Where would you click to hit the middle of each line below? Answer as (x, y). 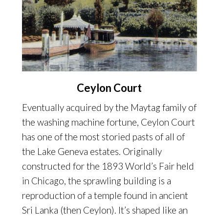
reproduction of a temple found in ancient (105, 195)
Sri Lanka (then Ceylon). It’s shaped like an (105, 210)
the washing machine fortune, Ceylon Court (108, 122)
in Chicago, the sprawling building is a (96, 180)
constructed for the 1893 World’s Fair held (108, 166)
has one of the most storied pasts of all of (103, 136)
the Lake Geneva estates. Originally (92, 151)
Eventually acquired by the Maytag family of (109, 107)
